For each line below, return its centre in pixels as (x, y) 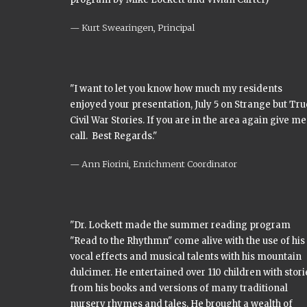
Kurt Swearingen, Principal (138, 27)
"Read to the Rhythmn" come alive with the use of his (187, 241)
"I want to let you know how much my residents (176, 89)
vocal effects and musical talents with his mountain (186, 257)
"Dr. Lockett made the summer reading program (180, 225)
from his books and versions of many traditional (179, 288)
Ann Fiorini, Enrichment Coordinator (159, 164)
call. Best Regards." (113, 136)
